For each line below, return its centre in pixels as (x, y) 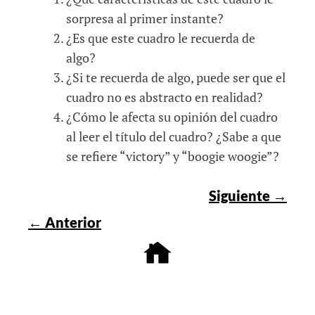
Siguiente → (248, 195)
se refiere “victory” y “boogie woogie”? (173, 156)
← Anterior (65, 222)
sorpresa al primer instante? (145, 18)
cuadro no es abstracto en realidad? (165, 97)
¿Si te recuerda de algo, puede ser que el (176, 77)
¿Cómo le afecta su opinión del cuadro (172, 116)
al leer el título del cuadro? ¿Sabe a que (174, 136)
